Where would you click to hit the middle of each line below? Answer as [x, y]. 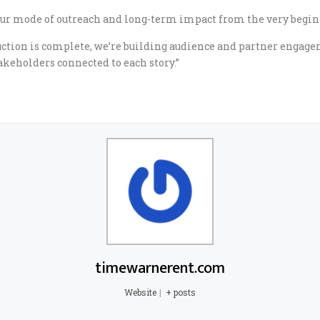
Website [140, 292]
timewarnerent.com [160, 268]
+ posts [181, 292]
